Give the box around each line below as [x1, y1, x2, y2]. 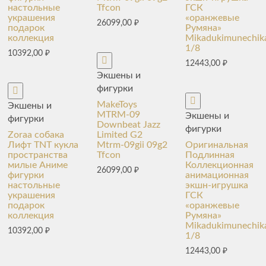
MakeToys [96, 99, 137, 109]
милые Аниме [8, 160, 68, 170]
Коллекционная [185, 160, 254, 170]
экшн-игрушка [185, 180, 249, 190]
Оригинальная [185, 140, 249, 150]
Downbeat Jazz [96, 119, 160, 129]
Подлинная [185, 150, 235, 160]
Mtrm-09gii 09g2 [96, 140, 167, 150]
